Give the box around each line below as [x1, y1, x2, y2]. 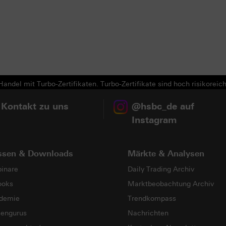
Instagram [132, 114, 177, 126]
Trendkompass [128, 194, 176, 203]
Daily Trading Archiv [128, 164, 194, 174]
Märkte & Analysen [128, 148, 204, 158]
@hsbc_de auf [132, 100, 195, 112]
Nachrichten [128, 208, 168, 217]
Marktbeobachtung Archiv [128, 179, 214, 188]
